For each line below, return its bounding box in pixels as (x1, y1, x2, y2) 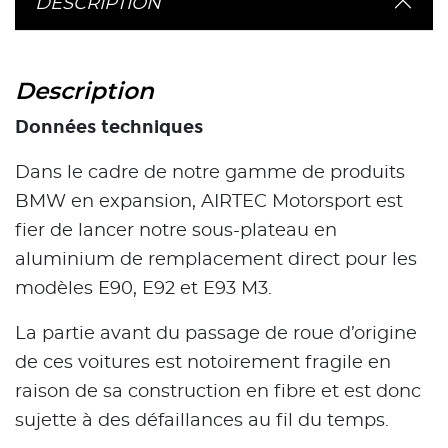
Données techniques (15, 116, 203, 139)
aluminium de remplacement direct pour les (15, 251, 417, 270)
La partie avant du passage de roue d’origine (15, 325, 417, 344)
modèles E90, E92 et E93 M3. (15, 280, 272, 299)
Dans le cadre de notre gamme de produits (15, 164, 405, 183)
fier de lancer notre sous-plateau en (15, 222, 337, 241)
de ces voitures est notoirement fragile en (15, 354, 391, 373)
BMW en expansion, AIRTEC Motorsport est (15, 193, 403, 212)
